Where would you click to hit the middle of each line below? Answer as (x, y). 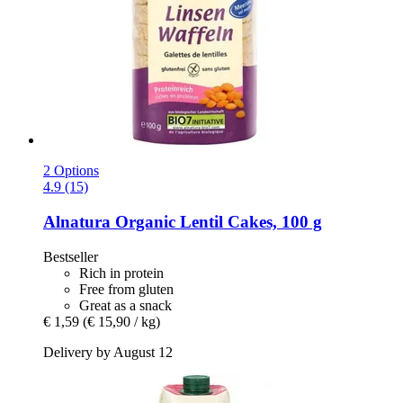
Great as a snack (125, 305)
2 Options (71, 171)
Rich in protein (121, 273)
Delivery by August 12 (108, 352)
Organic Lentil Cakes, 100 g (216, 222)
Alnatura (77, 222)
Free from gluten (126, 289)
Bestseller (71, 256)
